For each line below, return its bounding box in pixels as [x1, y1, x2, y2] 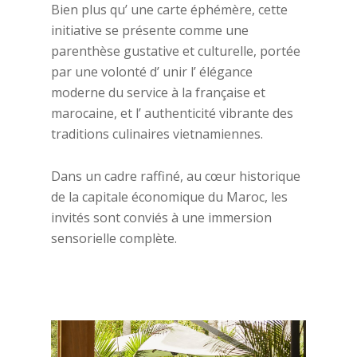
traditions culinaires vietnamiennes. [51, 124, 263, 143]
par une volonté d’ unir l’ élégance [51, 62, 253, 80]
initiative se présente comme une [51, 21, 249, 39]
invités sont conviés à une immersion [51, 208, 272, 226]
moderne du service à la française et [51, 83, 265, 101]
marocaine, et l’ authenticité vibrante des [51, 104, 293, 122]
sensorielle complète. [51, 229, 177, 247]
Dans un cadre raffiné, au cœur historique [51, 167, 300, 185]
